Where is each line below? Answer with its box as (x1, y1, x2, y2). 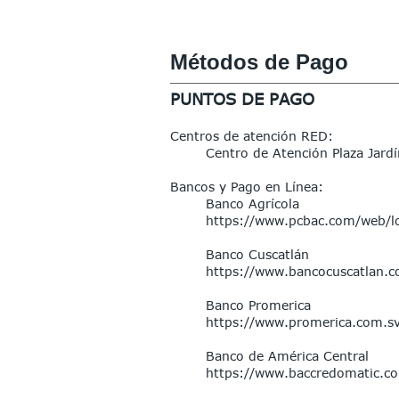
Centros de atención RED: (170, 128, 333, 143)
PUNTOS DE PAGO (170, 89, 314, 109)
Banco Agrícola (206, 196, 299, 211)
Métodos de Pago (170, 50, 348, 74)
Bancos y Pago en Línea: (170, 179, 323, 194)
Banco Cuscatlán (206, 247, 309, 262)
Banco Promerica (206, 297, 311, 313)
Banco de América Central (206, 348, 369, 363)
